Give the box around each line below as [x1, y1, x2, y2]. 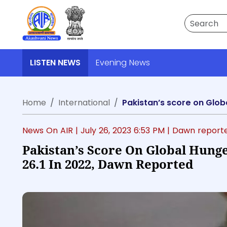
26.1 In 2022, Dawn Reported [22, 158, 194, 172]
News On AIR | [22, 125, 81, 136]
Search [184, 14, 212, 25]
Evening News [96, 57, 150, 68]
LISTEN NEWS [30, 57, 81, 68]
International [58, 97, 110, 108]
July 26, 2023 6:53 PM [81, 125, 167, 136]
